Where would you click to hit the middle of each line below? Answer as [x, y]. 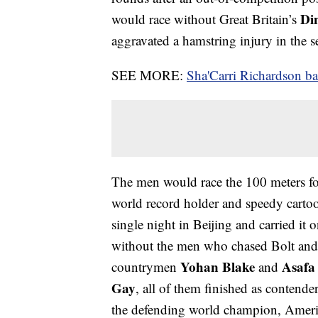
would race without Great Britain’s [206, 19]
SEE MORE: [149, 75]
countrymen [146, 267]
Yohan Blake [218, 267]
